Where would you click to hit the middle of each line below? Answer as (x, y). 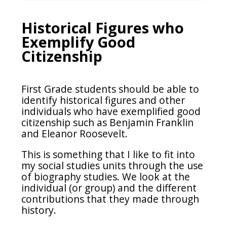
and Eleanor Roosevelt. (75, 133)
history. (40, 210)
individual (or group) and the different (109, 187)
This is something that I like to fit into (108, 154)
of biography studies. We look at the (106, 176)
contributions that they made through (110, 199)
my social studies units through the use (112, 165)
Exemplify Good (79, 42)
